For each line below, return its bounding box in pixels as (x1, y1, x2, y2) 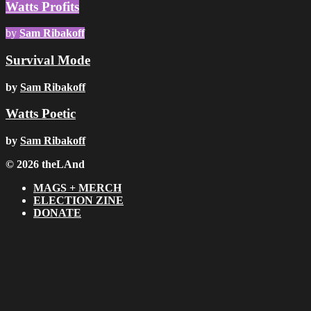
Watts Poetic (6, 106, 76, 121)
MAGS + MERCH (33, 182, 121, 194)
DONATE (33, 207, 81, 219)
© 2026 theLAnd (6, 158, 85, 171)
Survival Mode (6, 53, 90, 68)
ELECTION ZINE (33, 194, 124, 207)
